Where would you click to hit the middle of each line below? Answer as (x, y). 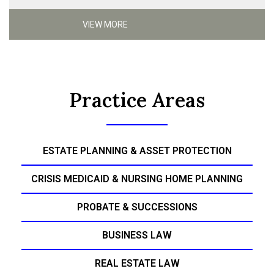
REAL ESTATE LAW (137, 264)
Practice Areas (137, 100)
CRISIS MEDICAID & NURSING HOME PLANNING (137, 179)
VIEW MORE (105, 24)
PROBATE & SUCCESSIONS (137, 207)
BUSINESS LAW (137, 235)
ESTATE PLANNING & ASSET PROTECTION (137, 151)
